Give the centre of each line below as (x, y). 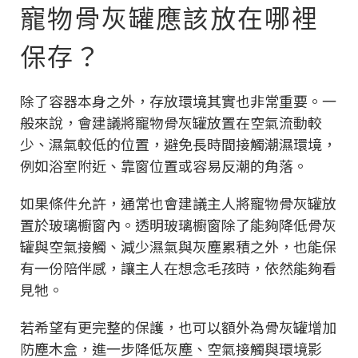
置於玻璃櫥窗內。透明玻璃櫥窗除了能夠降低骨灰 (178, 224)
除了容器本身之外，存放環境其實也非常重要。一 (178, 100)
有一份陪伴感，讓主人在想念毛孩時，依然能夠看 (178, 267)
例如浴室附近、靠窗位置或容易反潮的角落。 (164, 165)
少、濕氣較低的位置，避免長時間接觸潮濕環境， (178, 143)
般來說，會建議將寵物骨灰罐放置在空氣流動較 (171, 122)
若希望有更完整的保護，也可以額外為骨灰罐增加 (178, 326)
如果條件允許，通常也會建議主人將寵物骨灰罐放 (178, 203)
